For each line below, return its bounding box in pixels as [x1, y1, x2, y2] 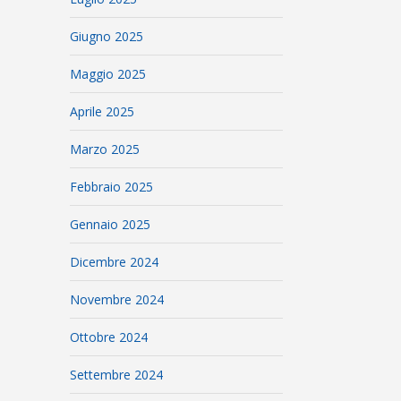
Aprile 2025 [70, 103, 135, 120]
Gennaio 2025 [70, 216, 151, 233]
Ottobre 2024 [70, 328, 149, 346]
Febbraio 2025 [70, 178, 154, 195]
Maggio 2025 [70, 65, 147, 82]
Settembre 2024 [70, 366, 164, 383]
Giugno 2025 [70, 28, 144, 45]
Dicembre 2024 [70, 253, 159, 270]
